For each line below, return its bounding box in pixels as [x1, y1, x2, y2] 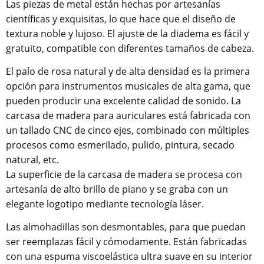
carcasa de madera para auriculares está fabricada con [6, 109, 250, 123]
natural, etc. [6, 153, 59, 167]
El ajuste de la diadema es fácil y [107, 27, 249, 41]
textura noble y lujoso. [6, 27, 107, 41]
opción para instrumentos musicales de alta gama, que [6, 80, 250, 93]
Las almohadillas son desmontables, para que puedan [6, 220, 246, 234]
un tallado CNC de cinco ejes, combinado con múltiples [6, 124, 249, 137]
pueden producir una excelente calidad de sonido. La [6, 94, 241, 108]
